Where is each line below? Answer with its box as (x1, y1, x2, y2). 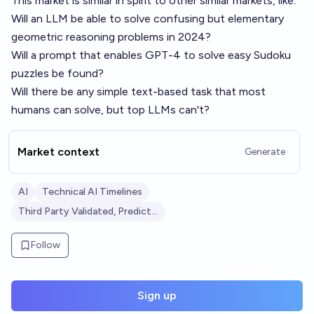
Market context (18, 145, 100, 158)
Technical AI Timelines (42, 186, 142, 198)
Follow (31, 239, 60, 251)
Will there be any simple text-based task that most (11, 85, 266, 98)
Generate (245, 146, 285, 158)
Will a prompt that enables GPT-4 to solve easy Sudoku (11, 48, 291, 62)
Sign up (137, 289, 177, 302)
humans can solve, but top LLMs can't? (11, 103, 210, 116)
